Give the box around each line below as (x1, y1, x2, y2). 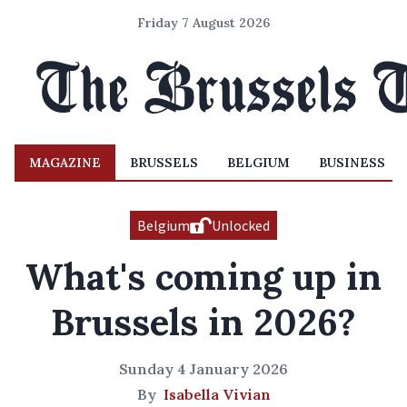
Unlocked (212, 216, 270, 234)
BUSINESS (319, 154, 385, 171)
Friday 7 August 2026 (137, 15, 270, 31)
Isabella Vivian (163, 385, 271, 403)
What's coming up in (25, 253, 382, 300)
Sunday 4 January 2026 (119, 360, 288, 378)
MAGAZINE (29, 154, 101, 171)
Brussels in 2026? (51, 299, 356, 345)
